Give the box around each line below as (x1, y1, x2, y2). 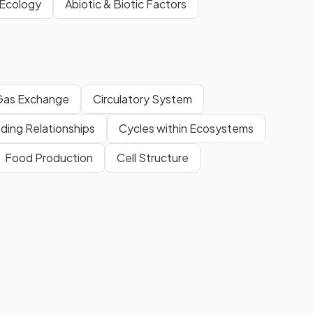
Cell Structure (117, 150, 189, 166)
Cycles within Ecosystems (119, 121, 254, 136)
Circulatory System (93, 92, 192, 107)
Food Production (5, 150, 93, 166)
